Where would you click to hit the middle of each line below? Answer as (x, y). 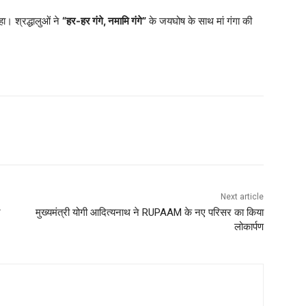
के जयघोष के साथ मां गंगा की (199, 21)
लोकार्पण (249, 227)
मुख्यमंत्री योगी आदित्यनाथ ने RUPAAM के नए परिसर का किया (149, 213)
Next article (242, 197)
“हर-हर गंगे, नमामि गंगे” (104, 21)
